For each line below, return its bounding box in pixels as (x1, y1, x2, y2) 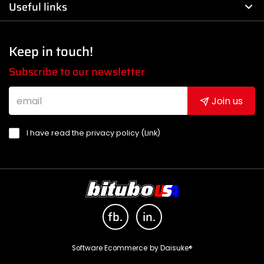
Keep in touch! (9, 44, 93, 60)
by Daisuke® (149, 244, 193, 252)
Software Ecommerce (71, 244, 147, 252)
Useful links (9, 1, 67, 14)
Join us (209, 95, 243, 107)
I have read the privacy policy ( (27, 128, 144, 138)
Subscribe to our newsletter (9, 66, 145, 78)
